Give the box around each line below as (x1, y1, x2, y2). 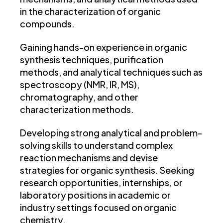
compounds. (20, 18, 75, 30)
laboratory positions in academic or (20, 189, 171, 201)
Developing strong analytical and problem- (20, 127, 202, 139)
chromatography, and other (20, 91, 138, 103)
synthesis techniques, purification (20, 54, 163, 66)
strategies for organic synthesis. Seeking (20, 164, 194, 176)
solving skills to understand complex (20, 139, 173, 151)
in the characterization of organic (20, 5, 161, 17)
